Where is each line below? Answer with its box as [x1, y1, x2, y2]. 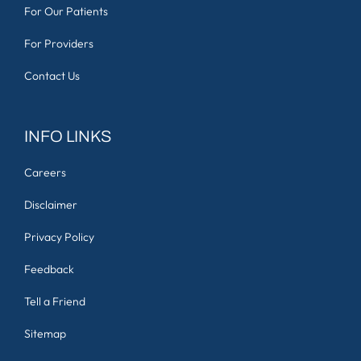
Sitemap [24, 326, 66, 341]
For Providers [24, 35, 93, 51]
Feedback [24, 261, 74, 276]
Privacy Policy [24, 229, 94, 244]
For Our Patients [24, 3, 108, 19]
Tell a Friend [24, 293, 85, 309]
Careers [24, 164, 66, 180]
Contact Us [24, 68, 80, 83]
